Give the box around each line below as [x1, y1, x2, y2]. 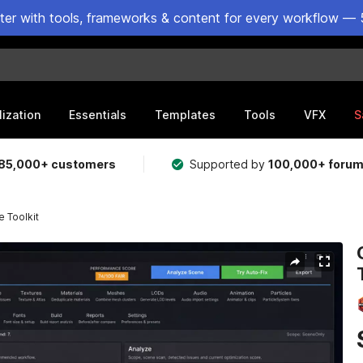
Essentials [69, 107, 126, 122]
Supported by [190, 157, 269, 171]
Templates [155, 107, 216, 122]
